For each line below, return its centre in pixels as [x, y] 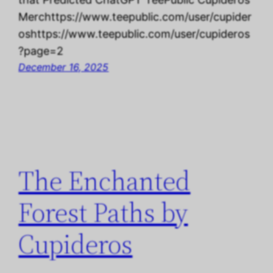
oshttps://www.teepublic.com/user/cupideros [134, 34]
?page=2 [41, 51]
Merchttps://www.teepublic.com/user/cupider [135, 16]
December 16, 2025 [64, 67]
